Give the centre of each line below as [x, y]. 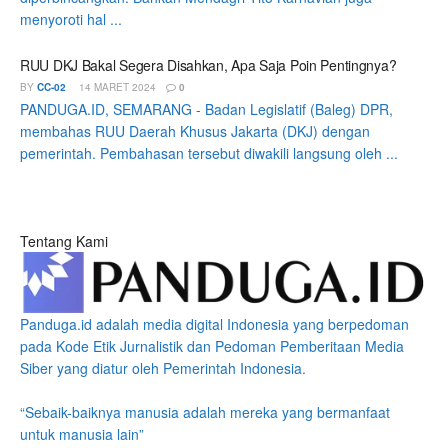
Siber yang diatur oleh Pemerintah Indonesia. [163, 368]
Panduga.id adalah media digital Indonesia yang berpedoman [214, 324]
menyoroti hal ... [71, 18]
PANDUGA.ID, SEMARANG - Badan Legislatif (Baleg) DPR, [206, 109]
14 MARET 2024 [116, 87]
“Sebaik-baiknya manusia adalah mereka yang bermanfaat [205, 412]
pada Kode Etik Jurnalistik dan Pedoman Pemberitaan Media [212, 346]
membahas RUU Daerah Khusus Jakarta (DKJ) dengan [195, 131]
